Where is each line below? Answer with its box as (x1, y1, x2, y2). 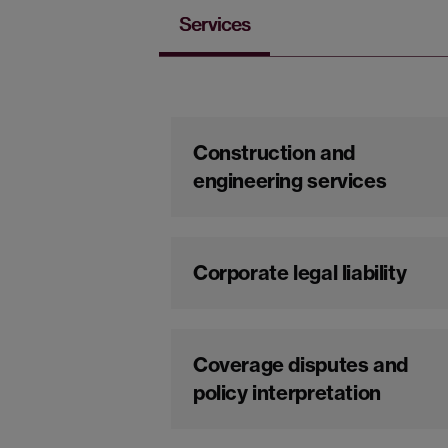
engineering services (193, 168, 387, 193)
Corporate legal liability (193, 260, 407, 285)
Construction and (193, 140, 355, 165)
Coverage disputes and (193, 352, 408, 377)
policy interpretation (193, 380, 381, 405)
